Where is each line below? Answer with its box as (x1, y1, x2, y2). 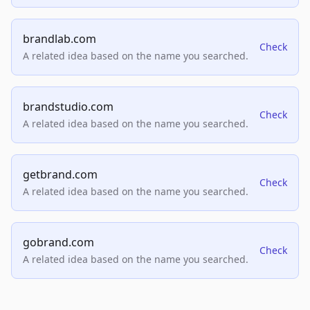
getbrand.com (23, 167, 98, 183)
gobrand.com (23, 235, 94, 250)
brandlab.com (23, 31, 96, 47)
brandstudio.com (23, 99, 113, 115)
